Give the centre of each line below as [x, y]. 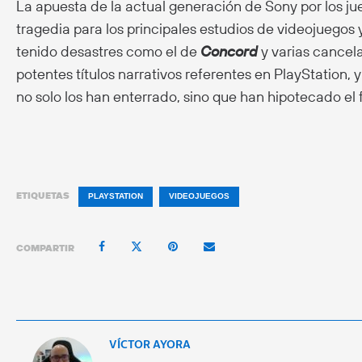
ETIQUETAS [43, 195]
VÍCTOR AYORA [150, 344]
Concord [229, 51]
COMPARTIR [45, 248]
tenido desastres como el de [108, 51]
